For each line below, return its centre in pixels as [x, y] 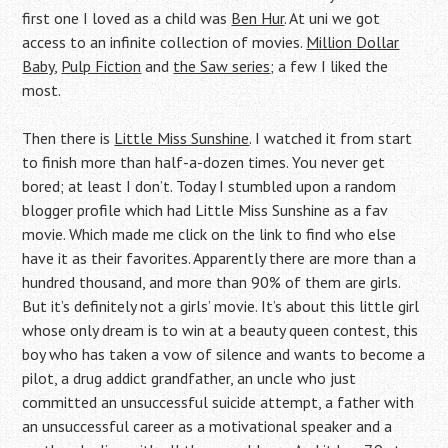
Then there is [68, 138]
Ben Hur [258, 18]
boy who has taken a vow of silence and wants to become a [224, 354]
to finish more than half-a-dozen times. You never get [204, 162]
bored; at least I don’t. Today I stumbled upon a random [209, 186]
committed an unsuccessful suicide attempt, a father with [218, 402]
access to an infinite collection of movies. [164, 42]
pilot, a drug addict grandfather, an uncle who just [189, 378]
